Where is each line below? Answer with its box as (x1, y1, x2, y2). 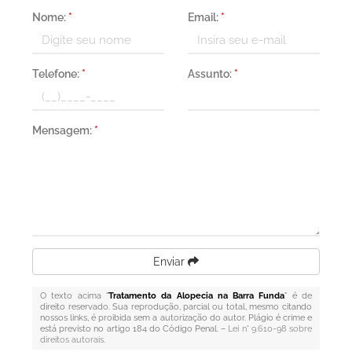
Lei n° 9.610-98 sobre (228, 324, 312, 334)
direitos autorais (40, 335, 104, 345)
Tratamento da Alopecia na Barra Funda (108, 291, 285, 301)
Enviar (153, 255, 188, 268)
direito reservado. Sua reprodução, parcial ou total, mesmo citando (40, 302, 312, 312)
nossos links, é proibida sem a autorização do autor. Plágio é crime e (40, 313, 312, 323)
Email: (188, 11, 221, 24)
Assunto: (188, 68, 234, 80)
